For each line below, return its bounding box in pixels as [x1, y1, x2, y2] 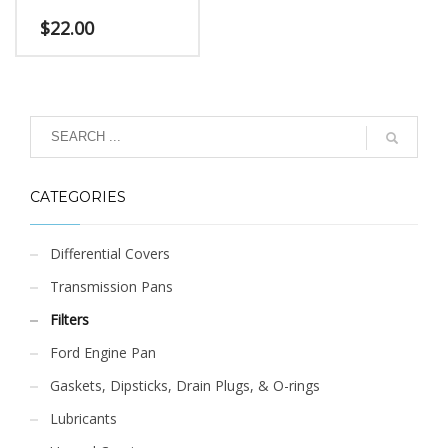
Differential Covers [50, 243, 170, 263]
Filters [50, 309, 89, 329]
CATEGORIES [30, 187, 126, 206]
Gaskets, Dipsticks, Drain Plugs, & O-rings [50, 375, 320, 395]
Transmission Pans [50, 276, 173, 296]
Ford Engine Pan [50, 342, 156, 362]
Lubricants [50, 408, 117, 428]
